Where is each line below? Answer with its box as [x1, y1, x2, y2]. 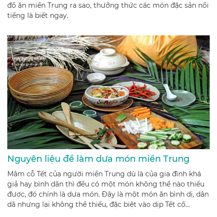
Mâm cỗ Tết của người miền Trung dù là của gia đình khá [7, 169, 201, 178]
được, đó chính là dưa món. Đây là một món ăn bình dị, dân [7, 189, 209, 199]
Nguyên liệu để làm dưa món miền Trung [7, 153, 189, 164]
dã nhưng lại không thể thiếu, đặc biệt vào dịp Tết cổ [7, 200, 186, 209]
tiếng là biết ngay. [7, 11, 68, 20]
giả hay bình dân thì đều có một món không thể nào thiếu [7, 179, 204, 188]
